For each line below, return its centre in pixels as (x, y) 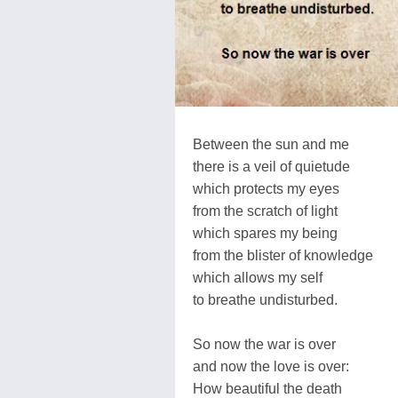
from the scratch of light (265, 211)
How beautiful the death (267, 388)
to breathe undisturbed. (265, 299)
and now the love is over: (271, 366)
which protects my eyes (266, 188)
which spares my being (265, 233)
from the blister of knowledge (283, 255)
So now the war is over (264, 344)
